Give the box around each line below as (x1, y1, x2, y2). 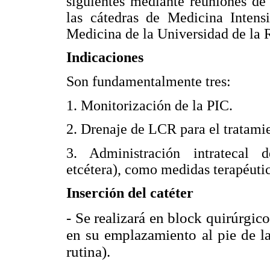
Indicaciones (66, 49, 143, 66)
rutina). (66, 243, 110, 260)
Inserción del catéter (66, 185, 193, 201)
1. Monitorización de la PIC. (66, 97, 233, 113)
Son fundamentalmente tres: (66, 73, 231, 89)
